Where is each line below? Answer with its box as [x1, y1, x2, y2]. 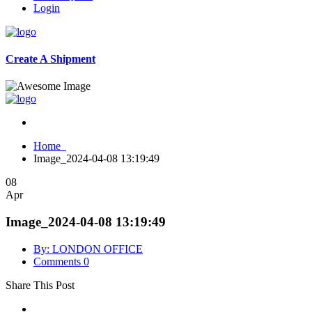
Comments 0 [33, 255, 89, 267]
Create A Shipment [6, 52, 95, 65]
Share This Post [6, 279, 75, 291]
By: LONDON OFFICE [33, 242, 143, 255]
